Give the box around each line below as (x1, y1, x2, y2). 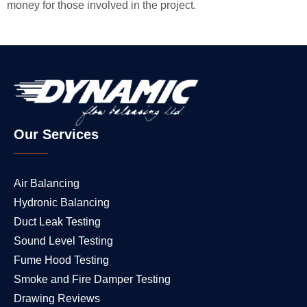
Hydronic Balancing (14, 196, 110, 208)
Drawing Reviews (14, 292, 100, 304)
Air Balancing (14, 177, 79, 189)
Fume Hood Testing (14, 254, 109, 266)
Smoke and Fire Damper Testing (14, 273, 171, 285)
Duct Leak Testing (14, 215, 101, 228)
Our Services (14, 126, 99, 142)
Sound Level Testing (14, 234, 113, 247)
